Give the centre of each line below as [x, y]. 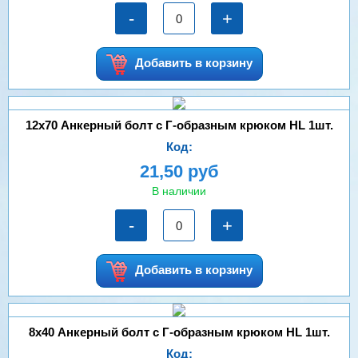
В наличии [179, 191]
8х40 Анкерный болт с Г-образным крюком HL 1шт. [179, 332]
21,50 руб [179, 171]
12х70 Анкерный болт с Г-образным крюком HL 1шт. [179, 125]
